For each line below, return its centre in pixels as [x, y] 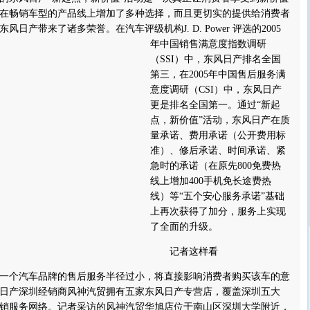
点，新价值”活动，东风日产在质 [220, 120]
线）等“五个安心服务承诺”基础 [217, 196]
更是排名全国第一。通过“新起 [215, 105]
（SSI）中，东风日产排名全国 [216, 59]
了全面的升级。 [184, 227]
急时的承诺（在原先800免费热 [216, 166]
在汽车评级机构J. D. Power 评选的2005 [198, 29]
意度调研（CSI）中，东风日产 [216, 90]
